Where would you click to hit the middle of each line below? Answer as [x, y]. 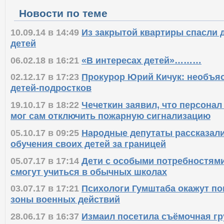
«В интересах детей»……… [141, 60]
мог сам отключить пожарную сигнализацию [110, 116]
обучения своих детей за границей [88, 143]
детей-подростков [51, 88]
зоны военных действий [65, 199]
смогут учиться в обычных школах [89, 171]
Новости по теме [63, 13]
